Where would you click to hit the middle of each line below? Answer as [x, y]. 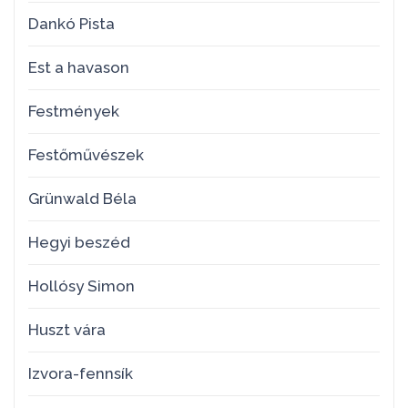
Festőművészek [86, 155]
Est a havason [79, 67]
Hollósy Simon [82, 286]
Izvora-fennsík [81, 373]
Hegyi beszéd [79, 242]
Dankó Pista [71, 24]
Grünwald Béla [82, 199]
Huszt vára [67, 330]
